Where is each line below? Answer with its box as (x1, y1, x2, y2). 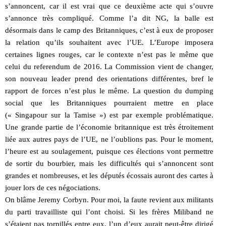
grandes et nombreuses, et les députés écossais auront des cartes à (5, 171, 213, 180)
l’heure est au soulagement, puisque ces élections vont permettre (5, 147, 213, 155)
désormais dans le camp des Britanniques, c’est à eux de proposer (5, 26, 213, 34)
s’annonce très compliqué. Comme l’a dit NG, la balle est (5, 14, 213, 22)
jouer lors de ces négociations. (5, 183, 100, 192)
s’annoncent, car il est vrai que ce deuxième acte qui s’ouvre (5, 2, 213, 10)
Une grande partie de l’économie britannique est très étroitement (5, 123, 213, 131)
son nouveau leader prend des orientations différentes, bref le (5, 74, 213, 83)
